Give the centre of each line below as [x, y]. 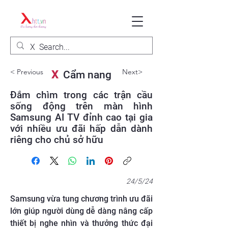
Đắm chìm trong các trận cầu [81, 95]
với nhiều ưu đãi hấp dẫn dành [81, 129]
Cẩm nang [85, 75]
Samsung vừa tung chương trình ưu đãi [81, 199]
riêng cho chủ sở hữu [57, 140]
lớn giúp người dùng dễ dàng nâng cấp [81, 211]
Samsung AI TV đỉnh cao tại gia [81, 117]
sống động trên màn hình [81, 106]
